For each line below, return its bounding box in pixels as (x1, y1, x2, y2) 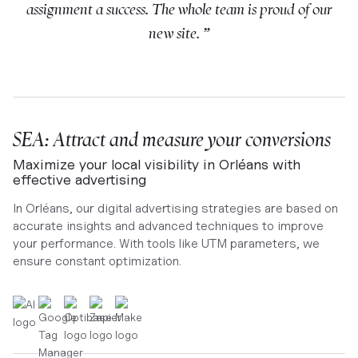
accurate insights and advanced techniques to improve (13, 217, 324, 233)
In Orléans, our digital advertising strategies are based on (13, 200, 338, 216)
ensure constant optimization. (13, 253, 181, 268)
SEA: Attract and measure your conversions (13, 127, 331, 151)
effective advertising (13, 170, 146, 188)
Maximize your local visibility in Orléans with (13, 155, 300, 173)
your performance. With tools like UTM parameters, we (13, 235, 320, 251)
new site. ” (149, 23, 209, 42)
